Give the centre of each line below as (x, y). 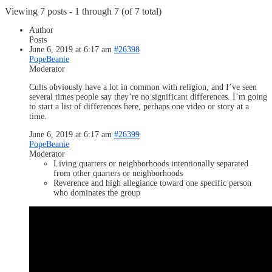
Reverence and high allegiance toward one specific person (152, 183)
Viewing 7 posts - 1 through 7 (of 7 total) (83, 11)
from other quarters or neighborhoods (118, 173)
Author (41, 30)
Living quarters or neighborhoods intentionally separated (151, 163)
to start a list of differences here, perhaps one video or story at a (139, 106)
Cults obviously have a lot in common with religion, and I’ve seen (143, 87)
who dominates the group (97, 192)
